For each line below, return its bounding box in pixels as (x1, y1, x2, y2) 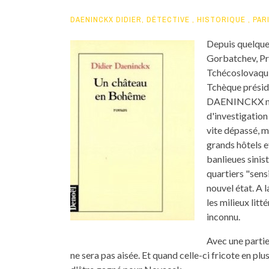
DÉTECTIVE (147, 14, 190, 25)
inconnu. (207, 211, 240, 222)
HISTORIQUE (197, 14, 246, 25)
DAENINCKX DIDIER (70, 14, 142, 25)
